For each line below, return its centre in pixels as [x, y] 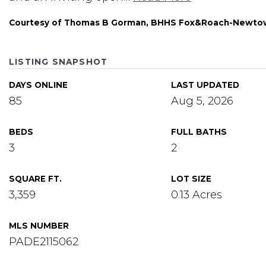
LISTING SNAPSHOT [58, 62]
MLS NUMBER [39, 226]
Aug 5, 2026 [202, 101]
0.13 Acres [196, 195]
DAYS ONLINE [38, 85]
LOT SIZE [191, 179]
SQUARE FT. [35, 179]
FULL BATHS [199, 132]
